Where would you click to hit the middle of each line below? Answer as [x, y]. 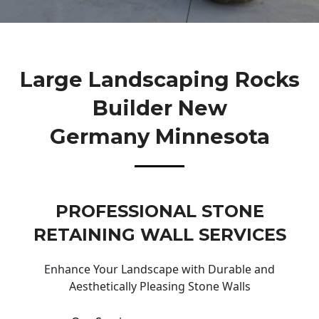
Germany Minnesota [159, 136]
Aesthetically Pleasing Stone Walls [159, 287]
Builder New [159, 108]
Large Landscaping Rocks [159, 79]
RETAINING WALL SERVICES [159, 235]
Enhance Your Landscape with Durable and [159, 270]
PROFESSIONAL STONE [159, 211]
